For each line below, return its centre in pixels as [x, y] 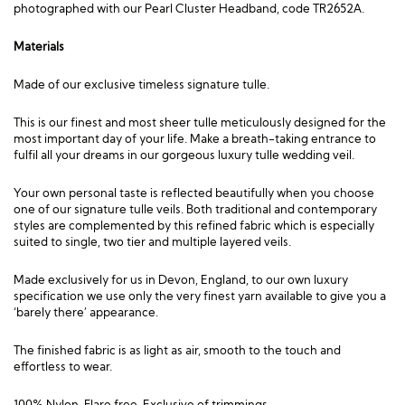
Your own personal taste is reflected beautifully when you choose [194, 193]
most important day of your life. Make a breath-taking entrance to [195, 138]
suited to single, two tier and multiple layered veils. [152, 241]
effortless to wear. [63, 366]
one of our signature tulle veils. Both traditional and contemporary [195, 209]
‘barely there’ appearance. [86, 312]
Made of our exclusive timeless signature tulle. [141, 84]
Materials [39, 46]
